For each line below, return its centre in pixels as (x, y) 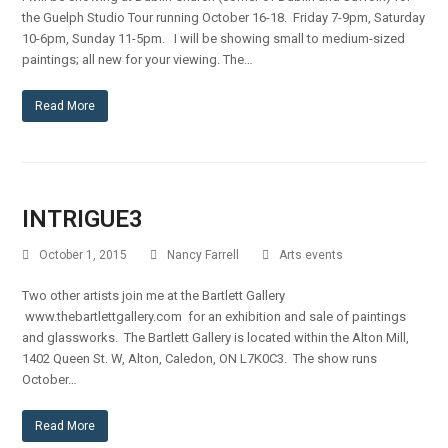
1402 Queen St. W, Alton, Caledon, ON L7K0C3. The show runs (200, 359)
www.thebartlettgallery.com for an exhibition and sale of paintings (214, 317)
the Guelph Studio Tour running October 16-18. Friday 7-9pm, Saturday (224, 18)
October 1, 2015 (83, 255)
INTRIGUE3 (83, 219)
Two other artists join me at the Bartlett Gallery (154, 296)
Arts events (311, 255)
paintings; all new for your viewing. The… (138, 60)
